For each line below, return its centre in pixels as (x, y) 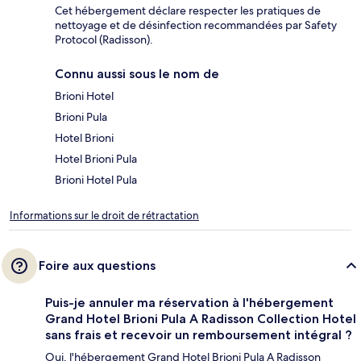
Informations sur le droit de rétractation (104, 215)
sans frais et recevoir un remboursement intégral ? (199, 334)
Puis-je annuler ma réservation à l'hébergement (189, 302)
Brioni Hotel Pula (96, 179)
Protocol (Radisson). (104, 39)
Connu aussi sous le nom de (137, 73)
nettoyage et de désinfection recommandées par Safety (196, 25)
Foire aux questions (97, 265)
